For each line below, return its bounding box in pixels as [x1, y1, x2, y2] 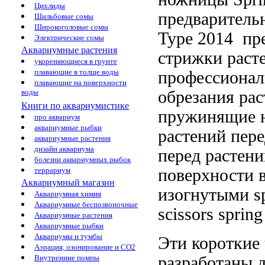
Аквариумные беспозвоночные [34, 200, 138, 209]
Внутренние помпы [34, 253, 99, 262]
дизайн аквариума [34, 144, 94, 153]
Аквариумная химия [34, 189, 101, 198]
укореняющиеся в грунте [34, 57, 117, 66]
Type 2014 [158, 28, 243, 48]
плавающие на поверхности [34, 78, 127, 87]
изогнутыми [158, 185, 254, 204]
